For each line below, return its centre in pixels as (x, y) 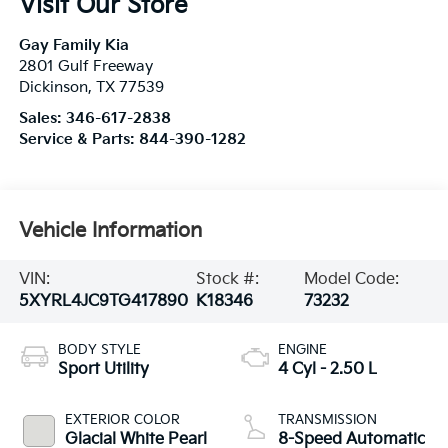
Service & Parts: (78, 140)
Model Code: (352, 280)
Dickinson (53, 88)
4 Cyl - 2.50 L (327, 370)
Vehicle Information (110, 230)
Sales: (42, 119)
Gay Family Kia (73, 46)
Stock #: (228, 280)
